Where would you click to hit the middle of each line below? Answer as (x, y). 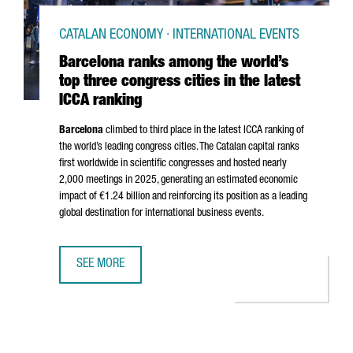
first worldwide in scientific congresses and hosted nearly (173, 164)
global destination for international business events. (162, 214)
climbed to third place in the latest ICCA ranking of (204, 131)
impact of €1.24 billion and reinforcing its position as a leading (183, 197)
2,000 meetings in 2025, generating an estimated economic (178, 180)
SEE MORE (100, 265)
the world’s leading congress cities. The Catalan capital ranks (179, 147)
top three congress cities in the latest (180, 83)
